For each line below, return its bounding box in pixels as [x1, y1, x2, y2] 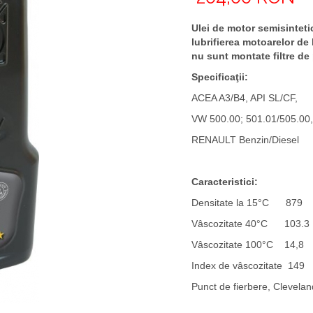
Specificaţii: [191, 71, 248, 82]
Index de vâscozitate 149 [191, 259, 305, 271]
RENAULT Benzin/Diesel [191, 133, 299, 145]
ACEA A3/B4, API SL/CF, [191, 92, 298, 103]
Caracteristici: [191, 175, 258, 187]
